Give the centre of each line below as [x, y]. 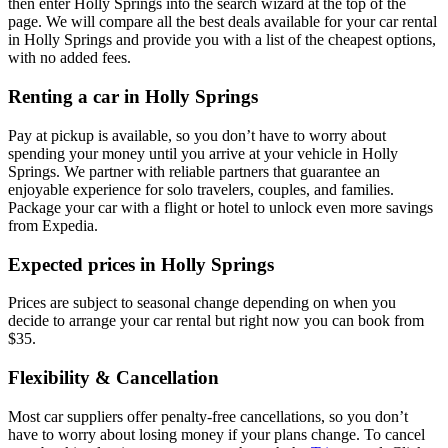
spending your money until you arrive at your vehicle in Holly [203, 153]
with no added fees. [69, 58]
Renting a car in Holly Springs [133, 97]
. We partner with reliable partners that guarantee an [218, 171]
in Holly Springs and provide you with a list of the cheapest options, [222, 40]
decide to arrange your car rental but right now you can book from [216, 321]
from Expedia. [53, 225]
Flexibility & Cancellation [113, 378]
